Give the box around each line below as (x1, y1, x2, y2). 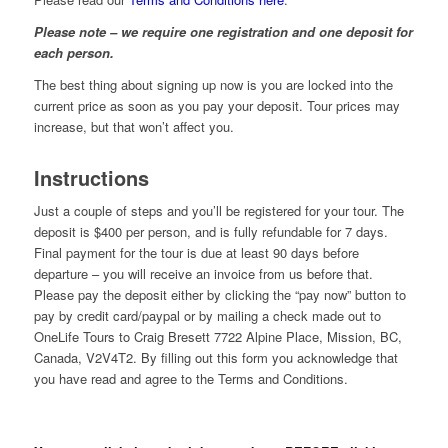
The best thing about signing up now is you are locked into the (33, 75, 393, 95)
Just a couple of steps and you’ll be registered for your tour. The (33, 201, 404, 221)
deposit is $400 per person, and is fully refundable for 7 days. (33, 222, 388, 242)
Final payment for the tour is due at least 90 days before (33, 243, 359, 263)
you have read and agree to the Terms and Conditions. (33, 369, 348, 389)
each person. (33, 43, 114, 63)
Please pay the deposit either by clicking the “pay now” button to (33, 285, 406, 305)
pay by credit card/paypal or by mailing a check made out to (33, 306, 381, 326)
